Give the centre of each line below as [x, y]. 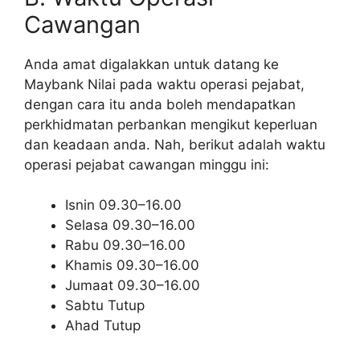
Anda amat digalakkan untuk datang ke [151, 64]
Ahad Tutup [103, 326]
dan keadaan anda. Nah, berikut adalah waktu [175, 144]
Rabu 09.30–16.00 [125, 245]
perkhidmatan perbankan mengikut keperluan [171, 124]
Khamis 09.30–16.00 [132, 266]
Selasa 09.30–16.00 [130, 225]
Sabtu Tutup [105, 306]
